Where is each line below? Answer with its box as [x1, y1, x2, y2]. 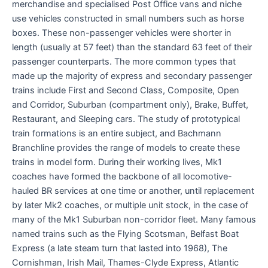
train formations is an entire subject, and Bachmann [12, 127, 221, 139]
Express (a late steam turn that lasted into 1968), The [12, 242, 227, 254]
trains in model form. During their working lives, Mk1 [12, 156, 222, 167]
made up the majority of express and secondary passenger [12, 70, 252, 81]
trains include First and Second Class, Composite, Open [12, 84, 239, 96]
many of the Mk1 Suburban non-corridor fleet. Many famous [12, 214, 256, 225]
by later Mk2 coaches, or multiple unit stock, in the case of [12, 199, 248, 211]
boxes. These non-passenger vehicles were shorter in [12, 27, 232, 38]
